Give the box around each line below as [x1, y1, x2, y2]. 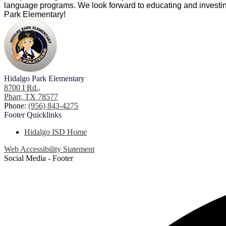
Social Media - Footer [4, 154, 73, 163]
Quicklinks [27, 110, 62, 120]
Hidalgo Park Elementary [4, 74, 85, 83]
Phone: [4, 101, 28, 110]
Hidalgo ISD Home [24, 128, 87, 137]
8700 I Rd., [4, 83, 40, 92]
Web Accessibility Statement [4, 145, 94, 154]
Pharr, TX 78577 [4, 92, 58, 101]
